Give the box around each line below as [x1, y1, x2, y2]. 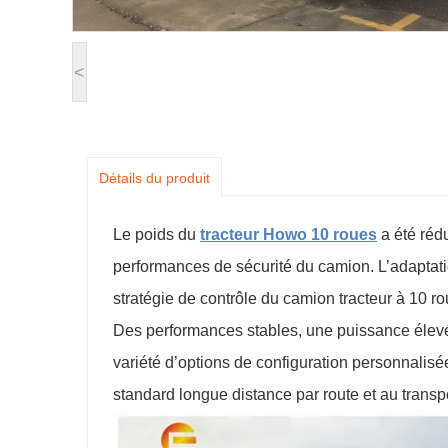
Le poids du [113, 226, 200, 243]
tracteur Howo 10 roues [200, 226, 377, 243]
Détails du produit [99, 170, 210, 186]
